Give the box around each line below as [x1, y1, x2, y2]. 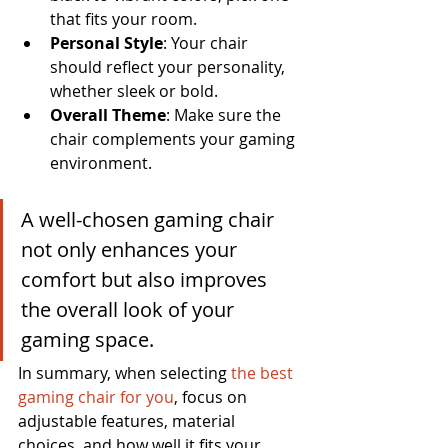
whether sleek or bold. [50, 79, 218, 102]
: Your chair [163, 31, 252, 54]
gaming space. [21, 325, 154, 353]
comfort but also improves [21, 265, 272, 293]
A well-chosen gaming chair [21, 205, 279, 233]
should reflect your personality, [50, 55, 289, 78]
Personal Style [50, 31, 163, 54]
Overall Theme [50, 103, 166, 126]
